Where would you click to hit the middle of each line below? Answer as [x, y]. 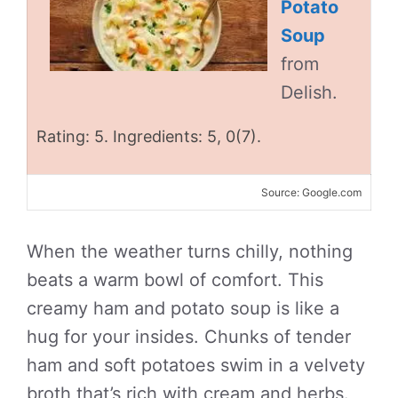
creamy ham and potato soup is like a [183, 308]
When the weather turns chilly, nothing [190, 251]
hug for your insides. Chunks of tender [189, 337]
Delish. [309, 92]
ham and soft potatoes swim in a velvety [196, 365]
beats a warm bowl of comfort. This [175, 280]
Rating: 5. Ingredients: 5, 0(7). [149, 136]
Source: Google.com [311, 192]
